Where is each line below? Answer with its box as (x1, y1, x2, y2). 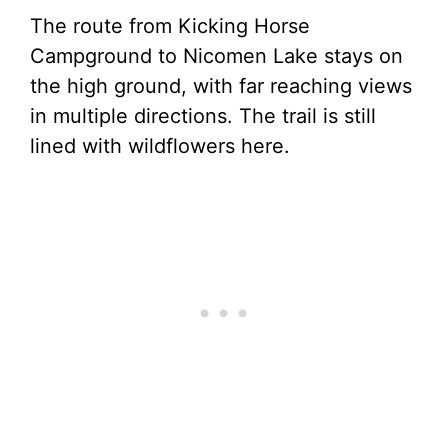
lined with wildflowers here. (30, 134, 290, 158)
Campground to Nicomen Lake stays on (30, 44, 403, 68)
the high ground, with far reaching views (30, 74, 412, 98)
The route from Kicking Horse (30, 14, 310, 38)
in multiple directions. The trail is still (30, 104, 376, 128)
